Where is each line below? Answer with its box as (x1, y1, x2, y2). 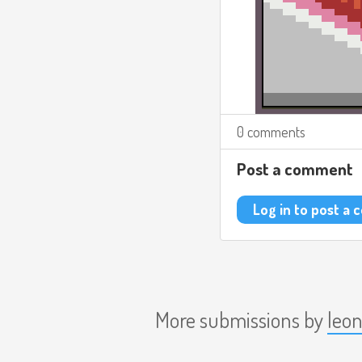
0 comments (237, 123, 305, 141)
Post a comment (237, 158, 353, 179)
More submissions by (155, 305, 327, 333)
